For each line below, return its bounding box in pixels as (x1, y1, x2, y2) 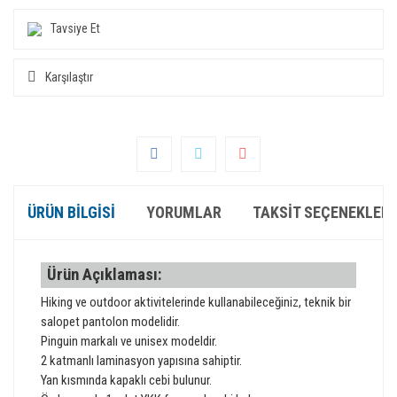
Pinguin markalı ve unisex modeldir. (41, 332, 217, 349)
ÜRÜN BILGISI (27, 203, 115, 222)
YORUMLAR (146, 203, 222, 222)
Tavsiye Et (51, 21, 100, 36)
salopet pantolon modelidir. (41, 313, 180, 330)
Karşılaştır (45, 69, 93, 84)
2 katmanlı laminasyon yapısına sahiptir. (41, 352, 242, 369)
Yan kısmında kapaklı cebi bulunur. (41, 371, 212, 388)
